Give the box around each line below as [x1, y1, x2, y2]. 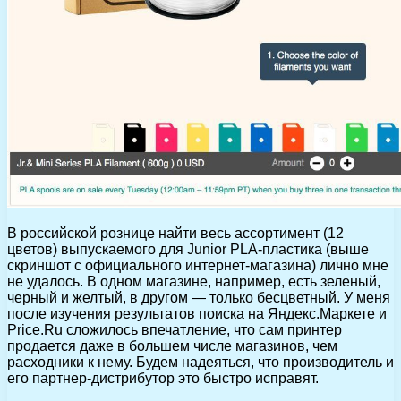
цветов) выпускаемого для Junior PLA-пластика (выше [7, 242, 369, 258]
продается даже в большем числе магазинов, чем [7, 338, 337, 354]
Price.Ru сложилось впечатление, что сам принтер [7, 322, 342, 338]
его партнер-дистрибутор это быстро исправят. [7, 371, 319, 387]
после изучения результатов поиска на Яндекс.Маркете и [7, 306, 387, 322]
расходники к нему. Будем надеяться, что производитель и [7, 354, 394, 371]
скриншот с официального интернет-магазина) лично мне [7, 258, 388, 274]
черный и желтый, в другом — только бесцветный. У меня [7, 290, 390, 306]
